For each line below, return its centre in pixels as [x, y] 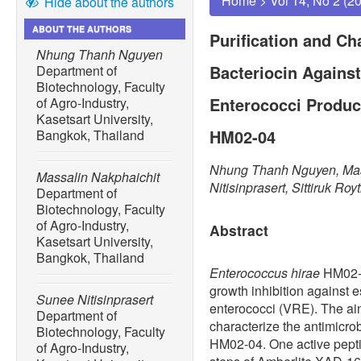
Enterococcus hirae [265, 273]
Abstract [239, 230]
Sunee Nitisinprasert [95, 300]
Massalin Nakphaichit [98, 177]
